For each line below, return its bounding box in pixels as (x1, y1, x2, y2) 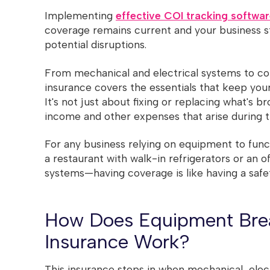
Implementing (45, 9, 116, 22)
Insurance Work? (45, 230, 190, 254)
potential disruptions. (45, 38, 146, 51)
